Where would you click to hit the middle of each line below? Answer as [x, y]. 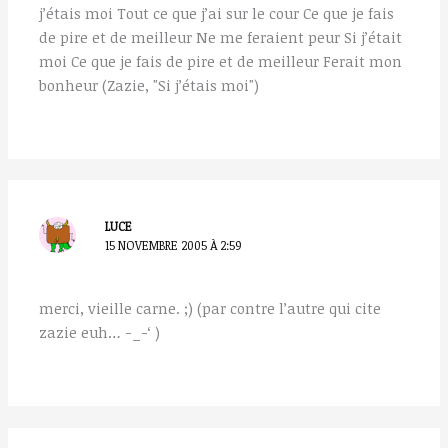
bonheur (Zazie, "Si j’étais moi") [149, 84]
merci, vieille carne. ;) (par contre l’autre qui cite [210, 308]
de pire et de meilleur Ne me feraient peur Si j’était [221, 36]
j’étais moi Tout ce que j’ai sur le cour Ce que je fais [217, 12]
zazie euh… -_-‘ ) [100, 332]
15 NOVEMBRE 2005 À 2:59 [174, 244]
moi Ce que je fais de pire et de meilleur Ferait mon [221, 60]
